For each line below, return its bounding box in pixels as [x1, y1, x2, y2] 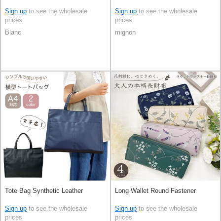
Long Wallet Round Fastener [115, 186, 196, 194]
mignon [115, 29, 136, 37]
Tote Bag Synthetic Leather [5, 186, 83, 194]
